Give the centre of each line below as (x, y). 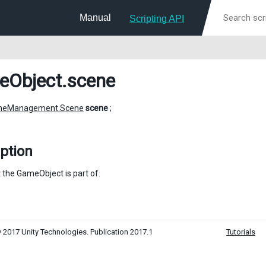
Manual (95, 18)
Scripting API (157, 19)
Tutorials (241, 232)
